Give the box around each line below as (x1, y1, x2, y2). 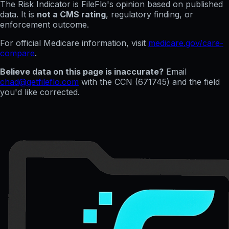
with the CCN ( (81, 77, 138, 87)
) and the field (167, 77, 220, 87)
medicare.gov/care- (148, 38, 223, 49)
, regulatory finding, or (106, 9, 193, 20)
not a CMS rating (37, 9, 106, 20)
